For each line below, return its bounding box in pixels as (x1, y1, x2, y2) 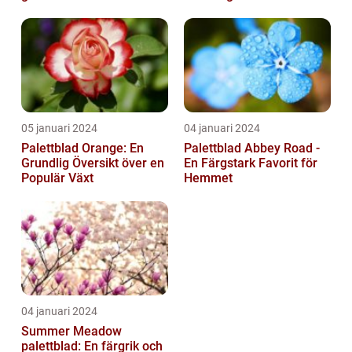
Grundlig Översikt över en (21, 156, 164, 171)
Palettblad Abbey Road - (184, 141, 320, 156)
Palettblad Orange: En (21, 141, 144, 156)
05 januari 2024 (21, 122, 97, 135)
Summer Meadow (21, 324, 122, 339)
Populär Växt (21, 170, 93, 186)
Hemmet (184, 170, 233, 186)
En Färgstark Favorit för (184, 156, 317, 171)
